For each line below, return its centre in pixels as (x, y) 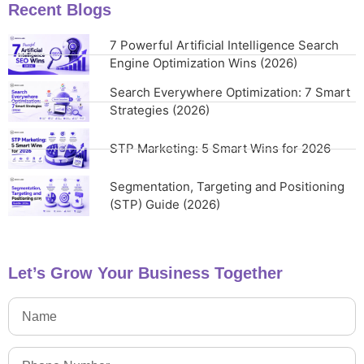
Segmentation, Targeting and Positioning (227, 187)
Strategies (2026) (160, 110)
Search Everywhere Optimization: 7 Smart (230, 93)
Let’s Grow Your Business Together (145, 273)
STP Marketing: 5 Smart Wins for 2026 (220, 149)
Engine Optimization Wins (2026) (204, 63)
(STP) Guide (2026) (165, 205)
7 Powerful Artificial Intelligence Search (224, 45)
